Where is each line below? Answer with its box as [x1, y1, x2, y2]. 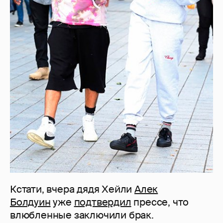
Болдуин [10, 195, 51, 209]
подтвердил [74, 195, 131, 209]
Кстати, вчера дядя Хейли [10, 182, 135, 196]
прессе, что [131, 195, 189, 209]
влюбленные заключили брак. [10, 208, 154, 222]
